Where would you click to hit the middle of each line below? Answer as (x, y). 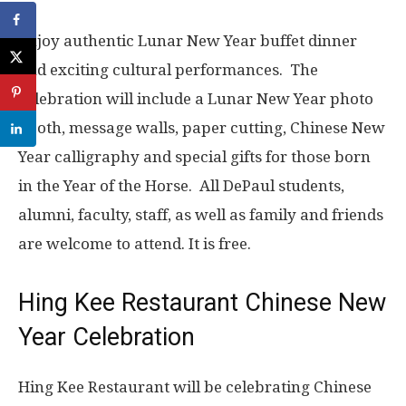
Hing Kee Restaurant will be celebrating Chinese (195, 387)
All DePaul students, (272, 186)
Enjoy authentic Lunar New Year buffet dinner (188, 41)
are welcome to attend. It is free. (135, 244)
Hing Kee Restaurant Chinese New (202, 303)
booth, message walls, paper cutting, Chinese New (202, 128)
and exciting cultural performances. (154, 70)
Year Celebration (106, 338)
